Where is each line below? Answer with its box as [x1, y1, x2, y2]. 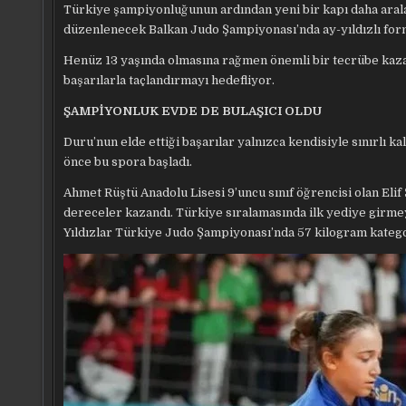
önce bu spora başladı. [63, 154, 192, 169]
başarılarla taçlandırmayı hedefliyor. [63, 72, 275, 87]
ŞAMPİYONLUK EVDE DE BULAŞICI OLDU [63, 103, 322, 118]
